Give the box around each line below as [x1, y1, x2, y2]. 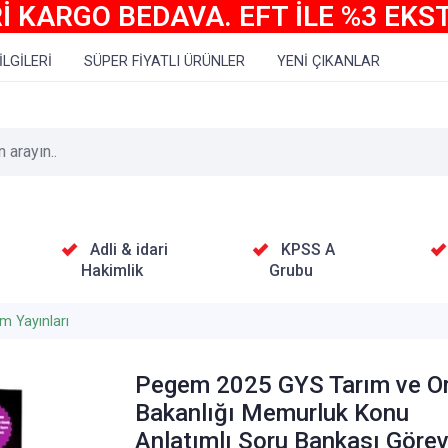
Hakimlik [81, 260, 144, 280]
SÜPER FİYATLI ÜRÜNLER [84, 53, 245, 70]
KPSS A [280, 239, 335, 259]
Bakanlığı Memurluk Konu [135, 399, 410, 428]
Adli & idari [89, 239, 168, 259]
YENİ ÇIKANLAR [277, 53, 380, 70]
